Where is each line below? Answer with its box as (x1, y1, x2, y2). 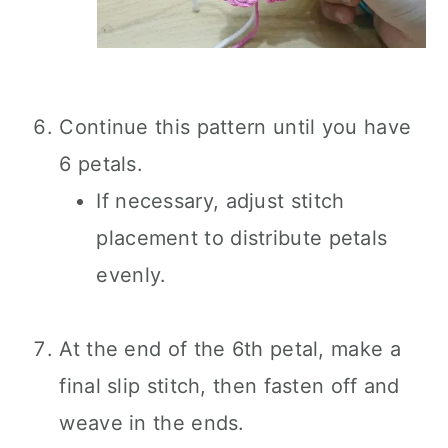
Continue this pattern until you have (59, 115, 412, 139)
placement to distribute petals (96, 226, 388, 250)
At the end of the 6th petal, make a (59, 337, 401, 361)
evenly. (96, 263, 167, 287)
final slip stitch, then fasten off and (59, 374, 400, 398)
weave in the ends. (59, 411, 245, 435)
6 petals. (59, 152, 144, 176)
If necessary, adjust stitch (96, 189, 345, 213)
